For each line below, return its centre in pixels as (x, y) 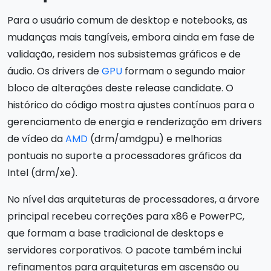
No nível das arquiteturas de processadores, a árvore (133, 199)
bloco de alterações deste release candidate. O (120, 88)
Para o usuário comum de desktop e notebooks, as (127, 20)
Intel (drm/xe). (42, 172)
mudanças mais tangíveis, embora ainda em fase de (131, 37)
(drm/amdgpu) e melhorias (155, 139)
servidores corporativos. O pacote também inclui (124, 250)
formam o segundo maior (184, 71)
